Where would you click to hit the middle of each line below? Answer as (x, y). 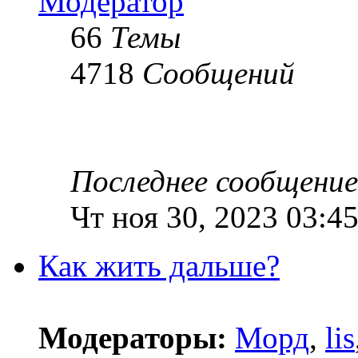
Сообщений (219, 74)
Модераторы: (133, 338)
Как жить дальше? (159, 266)
